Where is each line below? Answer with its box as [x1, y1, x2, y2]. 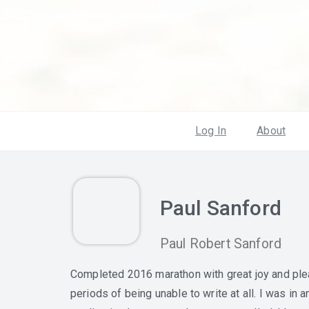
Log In [195, 124, 227, 137]
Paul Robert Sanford [159, 236, 282, 252]
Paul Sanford [159, 196, 281, 220]
